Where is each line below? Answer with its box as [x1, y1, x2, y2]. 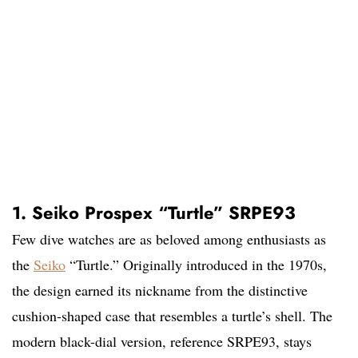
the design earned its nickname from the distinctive [12, 280, 308, 300]
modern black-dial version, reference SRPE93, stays [12, 332, 312, 352]
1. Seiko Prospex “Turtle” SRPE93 [12, 200, 296, 226]
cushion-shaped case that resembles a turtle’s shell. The [12, 306, 332, 326]
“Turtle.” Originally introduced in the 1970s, [66, 255, 327, 275]
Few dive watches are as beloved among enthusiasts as [12, 229, 326, 249]
